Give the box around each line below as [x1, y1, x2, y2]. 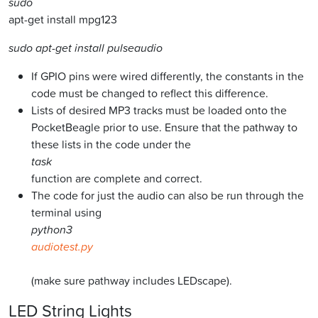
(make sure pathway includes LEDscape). [31, 273, 232, 289]
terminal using [31, 204, 102, 221]
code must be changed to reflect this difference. [31, 85, 268, 102]
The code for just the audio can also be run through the [31, 187, 304, 204]
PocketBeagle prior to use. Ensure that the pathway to [31, 119, 297, 136]
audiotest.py [31, 238, 93, 255]
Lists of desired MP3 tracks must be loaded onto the [31, 102, 287, 119]
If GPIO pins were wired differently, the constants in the [31, 68, 304, 84]
